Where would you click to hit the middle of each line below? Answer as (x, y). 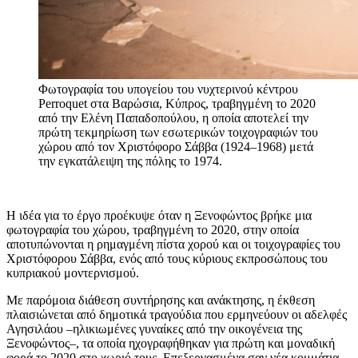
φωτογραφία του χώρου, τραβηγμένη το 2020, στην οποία (153, 230)
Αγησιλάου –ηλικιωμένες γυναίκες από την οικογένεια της (154, 329)
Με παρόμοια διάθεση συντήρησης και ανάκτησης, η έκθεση (161, 300)
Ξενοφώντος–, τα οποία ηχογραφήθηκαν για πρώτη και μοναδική (171, 343)
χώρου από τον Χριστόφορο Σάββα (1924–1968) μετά (176, 147)
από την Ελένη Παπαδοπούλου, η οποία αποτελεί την (173, 118)
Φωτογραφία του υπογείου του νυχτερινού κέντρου (168, 89)
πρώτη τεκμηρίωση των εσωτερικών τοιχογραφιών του (178, 132)
